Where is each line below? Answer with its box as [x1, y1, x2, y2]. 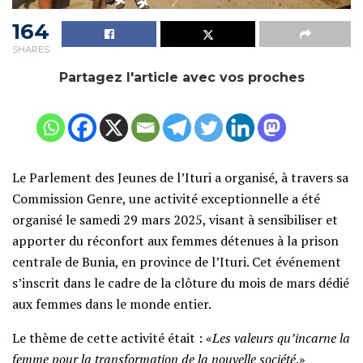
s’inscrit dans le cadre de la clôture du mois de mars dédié [12, 273, 349, 292]
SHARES [12, 43, 49, 55]
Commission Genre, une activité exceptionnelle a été [12, 189, 320, 207]
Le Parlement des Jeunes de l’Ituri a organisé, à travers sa [12, 168, 348, 186]
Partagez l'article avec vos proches [58, 69, 305, 85]
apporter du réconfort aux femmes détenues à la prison [12, 231, 339, 250]
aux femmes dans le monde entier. [12, 294, 211, 313]
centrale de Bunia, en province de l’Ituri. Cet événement [12, 252, 341, 271]
